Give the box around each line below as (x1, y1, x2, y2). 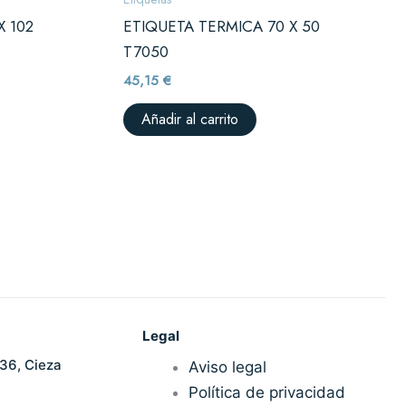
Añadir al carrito (141, 109, 239, 130)
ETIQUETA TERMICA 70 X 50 (123, 15, 321, 38)
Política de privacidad (188, 383, 346, 402)
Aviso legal (188, 358, 267, 377)
